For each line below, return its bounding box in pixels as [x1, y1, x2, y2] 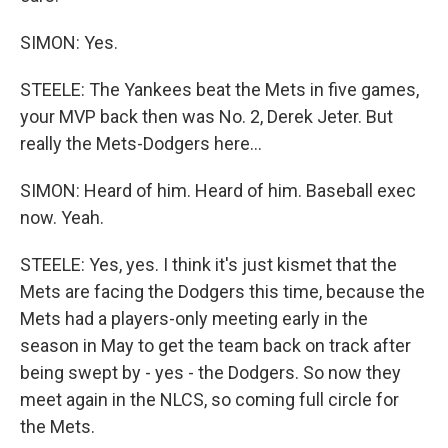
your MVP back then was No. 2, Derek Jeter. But [20, 106, 393, 127]
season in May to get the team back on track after [20, 335, 411, 356]
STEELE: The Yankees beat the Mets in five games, [20, 79, 419, 100]
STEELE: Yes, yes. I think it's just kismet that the [20, 254, 397, 275]
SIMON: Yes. [20, 32, 118, 53]
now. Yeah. [20, 207, 104, 228]
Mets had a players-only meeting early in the [20, 308, 368, 329]
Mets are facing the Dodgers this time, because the [20, 281, 425, 302]
